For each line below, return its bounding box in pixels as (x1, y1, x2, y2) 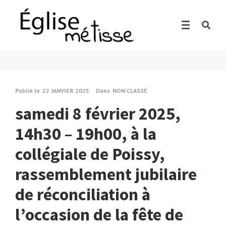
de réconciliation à (15, 184, 150, 205)
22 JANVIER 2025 (42, 87, 89, 94)
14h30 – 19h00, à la (15, 123, 156, 144)
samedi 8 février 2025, (15, 103, 181, 124)
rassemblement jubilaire (15, 163, 197, 185)
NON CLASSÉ (112, 87, 147, 94)
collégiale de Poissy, (15, 143, 165, 164)
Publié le (15, 87, 40, 94)
